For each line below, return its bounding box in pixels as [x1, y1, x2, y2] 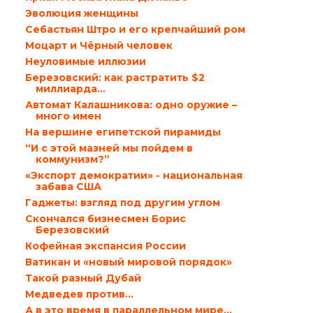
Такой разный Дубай [24, 272, 141, 284]
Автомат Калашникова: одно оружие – [24, 99, 237, 111]
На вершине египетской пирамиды [24, 126, 221, 138]
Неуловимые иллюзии [24, 55, 146, 68]
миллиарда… [35, 82, 105, 95]
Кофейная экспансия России [24, 240, 186, 252]
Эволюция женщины [24, 7, 138, 20]
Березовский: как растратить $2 [24, 71, 205, 84]
